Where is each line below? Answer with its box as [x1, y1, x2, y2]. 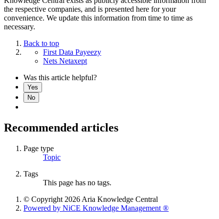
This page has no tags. [43, 178, 111, 187]
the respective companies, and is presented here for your [4, 5, 176, 14]
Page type [23, 144, 54, 153]
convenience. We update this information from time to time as [4, 14, 193, 22]
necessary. [4, 22, 35, 31]
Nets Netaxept [43, 57, 87, 66]
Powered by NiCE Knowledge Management [23, 203, 163, 212]
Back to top [23, 39, 59, 48]
